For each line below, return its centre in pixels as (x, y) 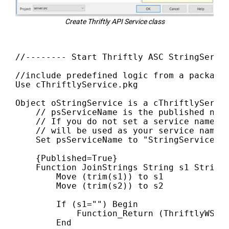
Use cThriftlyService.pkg (77, 85)
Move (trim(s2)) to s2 (89, 186)
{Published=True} (66, 158)
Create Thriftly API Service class (114, 22)
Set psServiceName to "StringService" (118, 140)
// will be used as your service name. (120, 131)
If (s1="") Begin (77, 204)
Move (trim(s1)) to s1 (89, 177)
